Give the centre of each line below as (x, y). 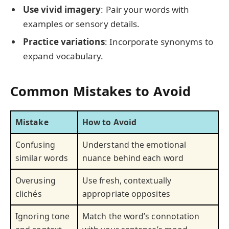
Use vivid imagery (62, 9)
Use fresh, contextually (127, 180)
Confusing (35, 144)
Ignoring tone (43, 216)
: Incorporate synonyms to (159, 42)
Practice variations (64, 42)
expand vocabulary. (63, 56)
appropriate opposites (126, 193)
